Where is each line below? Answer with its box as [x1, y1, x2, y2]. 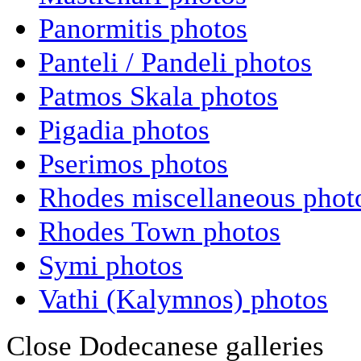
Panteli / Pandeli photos [39, 46, 312, 79]
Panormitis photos [39, 12, 247, 45]
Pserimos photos [39, 147, 228, 180]
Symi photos [39, 249, 183, 282]
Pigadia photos [39, 114, 210, 147]
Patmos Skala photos [39, 80, 278, 113]
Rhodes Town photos [39, 215, 280, 248]
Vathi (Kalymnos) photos [39, 283, 328, 316]
